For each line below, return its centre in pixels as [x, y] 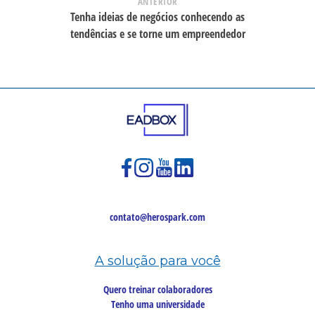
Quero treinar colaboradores [157, 290]
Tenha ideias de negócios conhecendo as [157, 17]
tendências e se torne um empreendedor [157, 33]
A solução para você [157, 261]
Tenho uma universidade [157, 304]
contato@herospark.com [157, 217]
